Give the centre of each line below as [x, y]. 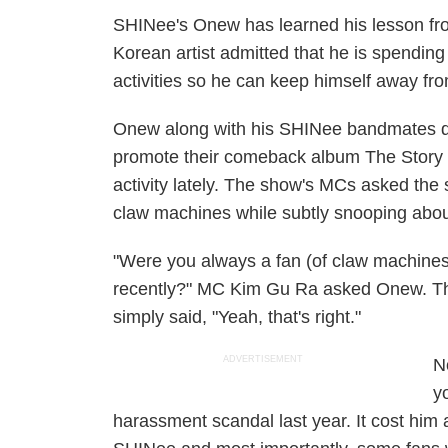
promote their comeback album [239, 157]
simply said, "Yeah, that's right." [237, 317]
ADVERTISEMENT [263, 359]
